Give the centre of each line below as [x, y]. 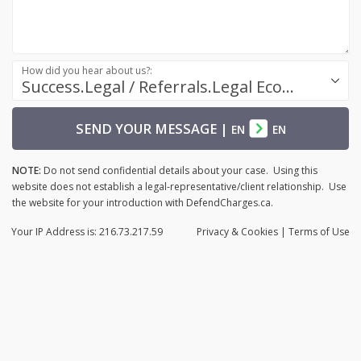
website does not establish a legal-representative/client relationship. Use [179, 186]
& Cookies [255, 231]
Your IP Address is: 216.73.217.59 [87, 231]
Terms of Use [319, 231]
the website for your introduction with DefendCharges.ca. [144, 202]
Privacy [214, 231]
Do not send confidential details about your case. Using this [179, 170]
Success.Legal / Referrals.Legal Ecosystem [288, 86]
